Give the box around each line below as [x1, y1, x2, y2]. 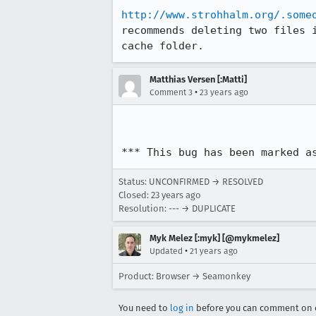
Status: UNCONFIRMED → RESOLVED [119, 176, 263, 187]
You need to [119, 303, 170, 313]
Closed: [119, 190, 151, 200]
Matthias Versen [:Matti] [150, 74, 247, 85]
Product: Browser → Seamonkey [119, 271, 250, 281]
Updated [150, 246, 183, 256]
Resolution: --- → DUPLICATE [119, 203, 236, 214]
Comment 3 [150, 87, 193, 97]
